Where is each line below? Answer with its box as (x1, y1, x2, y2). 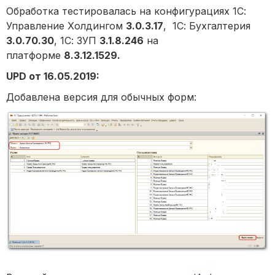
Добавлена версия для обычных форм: (6, 90, 196, 103)
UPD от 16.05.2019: (6, 69, 99, 82)
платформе (6, 48, 64, 61)
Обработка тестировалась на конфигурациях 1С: (6, 4, 246, 17)
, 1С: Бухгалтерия (163, 19, 250, 32)
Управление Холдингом (6, 19, 126, 32)
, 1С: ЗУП (54, 34, 99, 47)
